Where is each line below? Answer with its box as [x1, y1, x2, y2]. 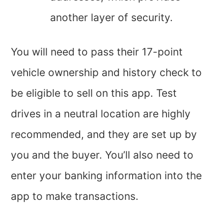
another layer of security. [50, 11, 173, 24]
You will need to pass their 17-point [11, 45, 183, 58]
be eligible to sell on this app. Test [11, 86, 177, 99]
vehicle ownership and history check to [11, 66, 202, 79]
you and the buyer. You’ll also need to [11, 148, 194, 161]
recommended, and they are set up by [11, 128, 197, 140]
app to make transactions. [11, 190, 139, 202]
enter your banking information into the [11, 169, 202, 182]
